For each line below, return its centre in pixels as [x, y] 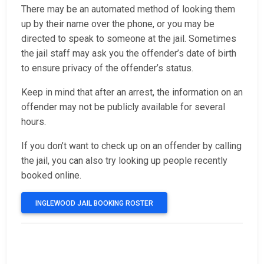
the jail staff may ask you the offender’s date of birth [129, 54]
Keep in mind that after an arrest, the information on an [132, 93]
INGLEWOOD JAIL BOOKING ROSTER [94, 204]
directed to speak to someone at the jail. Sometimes [129, 39]
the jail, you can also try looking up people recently [124, 161]
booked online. [51, 176]
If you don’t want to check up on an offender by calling [131, 146]
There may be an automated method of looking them [128, 9]
